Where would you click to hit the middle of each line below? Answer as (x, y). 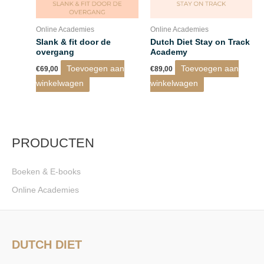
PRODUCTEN (53, 143)
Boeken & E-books (46, 172)
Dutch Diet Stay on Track (200, 42)
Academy (169, 52)
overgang (55, 52)
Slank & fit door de (74, 42)
